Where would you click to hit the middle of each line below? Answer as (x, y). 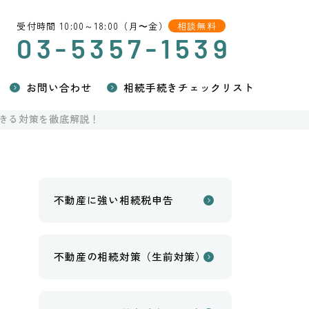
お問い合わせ (59, 87)
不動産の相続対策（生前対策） (130, 257)
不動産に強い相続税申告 (114, 200)
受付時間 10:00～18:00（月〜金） (92, 26)
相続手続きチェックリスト (189, 87)
